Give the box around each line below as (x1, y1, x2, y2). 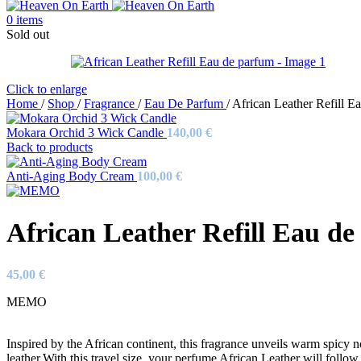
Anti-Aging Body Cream (6, 169, 137, 183)
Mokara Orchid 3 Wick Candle (6, 126, 167, 139)
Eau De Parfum (144, 97, 226, 110)
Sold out (6, 27, 49, 41)
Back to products (6, 140, 93, 154)
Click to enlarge (6, 82, 87, 96)
